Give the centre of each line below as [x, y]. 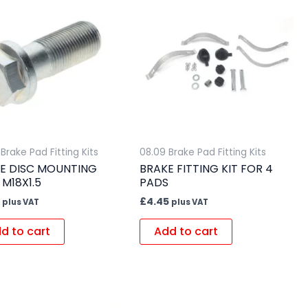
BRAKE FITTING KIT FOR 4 [206, 169]
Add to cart [186, 231]
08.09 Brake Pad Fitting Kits [202, 152]
